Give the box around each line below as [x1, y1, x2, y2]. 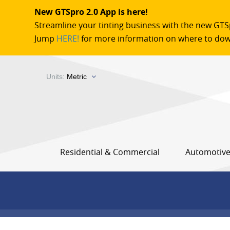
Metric [67, 72, 87, 81]
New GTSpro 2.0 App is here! [34, 6, 148, 17]
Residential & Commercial [60, 146, 160, 158]
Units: [46, 72, 67, 81]
